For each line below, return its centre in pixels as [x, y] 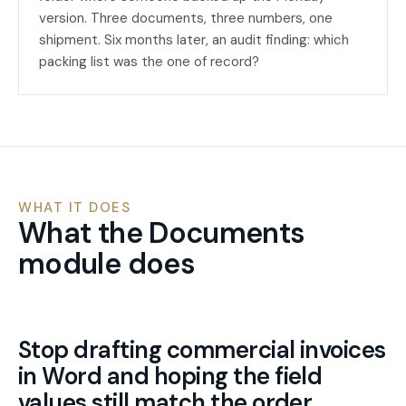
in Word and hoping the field [170, 376]
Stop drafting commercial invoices [202, 350]
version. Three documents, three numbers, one [186, 18]
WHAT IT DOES [74, 208]
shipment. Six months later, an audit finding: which [194, 40]
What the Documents [162, 233]
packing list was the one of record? [149, 62]
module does [106, 264]
